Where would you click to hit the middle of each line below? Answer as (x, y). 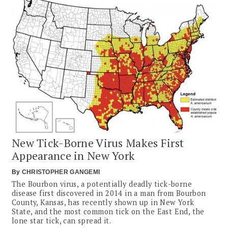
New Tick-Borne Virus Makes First (98, 142)
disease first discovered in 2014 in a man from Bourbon (109, 193)
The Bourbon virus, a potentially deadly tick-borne (102, 184)
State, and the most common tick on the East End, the (108, 211)
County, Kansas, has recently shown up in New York (103, 202)
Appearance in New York (74, 155)
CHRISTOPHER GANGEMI (61, 172)
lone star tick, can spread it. (61, 220)
